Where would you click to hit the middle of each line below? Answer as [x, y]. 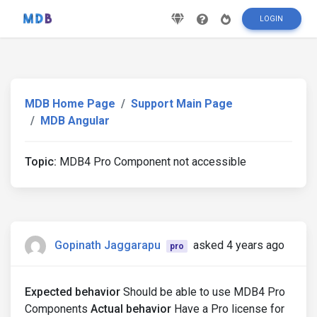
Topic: [41, 162]
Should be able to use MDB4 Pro [203, 292]
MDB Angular [75, 121]
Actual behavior [131, 309]
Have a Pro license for [228, 309]
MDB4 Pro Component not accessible [151, 162]
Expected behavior [73, 292]
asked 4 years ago [238, 246]
